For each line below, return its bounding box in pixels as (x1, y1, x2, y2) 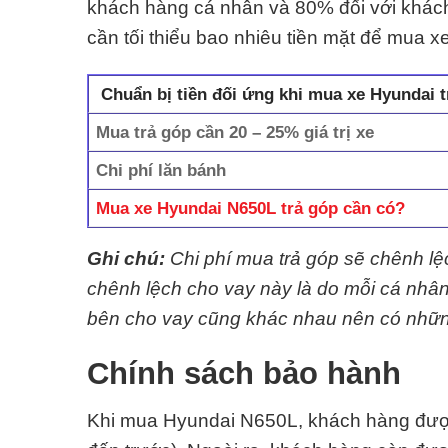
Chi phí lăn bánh (96, 159, 227, 180)
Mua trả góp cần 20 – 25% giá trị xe (96, 121, 375, 142)
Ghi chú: (87, 247, 165, 269)
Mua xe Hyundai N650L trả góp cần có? (96, 197, 406, 218)
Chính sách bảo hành (87, 356, 401, 392)
